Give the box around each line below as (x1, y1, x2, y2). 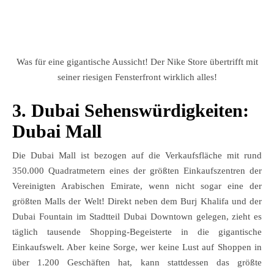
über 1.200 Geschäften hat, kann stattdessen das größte (12, 257, 262, 268)
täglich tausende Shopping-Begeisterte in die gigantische (12, 227, 262, 237)
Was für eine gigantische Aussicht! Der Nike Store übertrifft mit (16, 57, 258, 67)
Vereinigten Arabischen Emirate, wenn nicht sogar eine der (12, 181, 262, 191)
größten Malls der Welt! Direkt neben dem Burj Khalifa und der (12, 196, 262, 207)
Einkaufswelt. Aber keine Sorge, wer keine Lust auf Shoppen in (12, 242, 262, 253)
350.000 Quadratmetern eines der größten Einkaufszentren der (12, 166, 262, 176)
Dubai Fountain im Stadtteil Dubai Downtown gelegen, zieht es (12, 212, 262, 222)
